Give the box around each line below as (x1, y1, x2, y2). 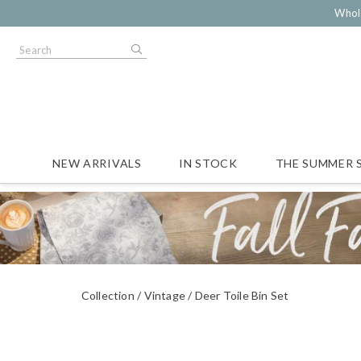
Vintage (143, 288, 186, 302)
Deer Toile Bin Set (194, 288, 289, 302)
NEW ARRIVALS (52, 156, 142, 170)
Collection (81, 288, 135, 302)
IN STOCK (179, 156, 238, 170)
